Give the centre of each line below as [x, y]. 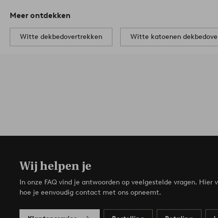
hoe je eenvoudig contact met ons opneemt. [90, 192]
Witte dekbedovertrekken [61, 36]
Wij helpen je [55, 166]
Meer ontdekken [40, 15]
